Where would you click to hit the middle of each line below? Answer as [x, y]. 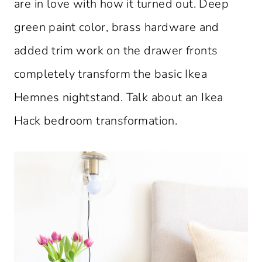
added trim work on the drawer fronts [116, 51]
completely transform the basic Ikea [111, 74]
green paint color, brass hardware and [117, 27]
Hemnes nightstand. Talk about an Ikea [119, 98]
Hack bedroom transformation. [96, 121]
